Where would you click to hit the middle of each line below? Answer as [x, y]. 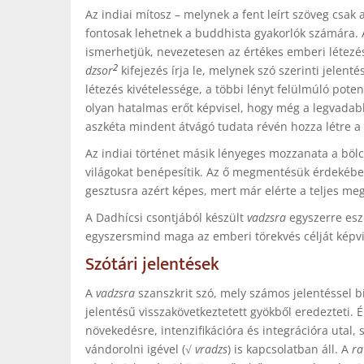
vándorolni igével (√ [140, 349]
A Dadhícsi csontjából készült [166, 217]
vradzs [211, 349]
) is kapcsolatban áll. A [290, 349]
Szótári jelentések [152, 264]
